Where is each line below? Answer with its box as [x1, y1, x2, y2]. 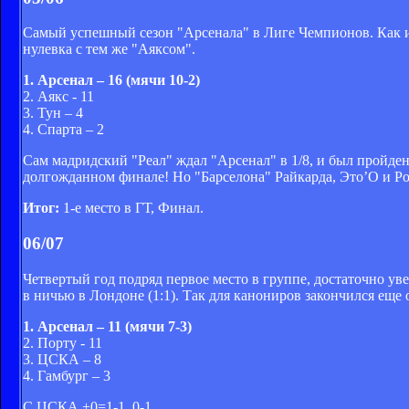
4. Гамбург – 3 [23, 367, 110, 383]
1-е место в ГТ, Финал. [59, 200, 204, 216]
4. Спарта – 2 [23, 121, 104, 138]
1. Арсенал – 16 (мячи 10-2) [23, 72, 200, 89]
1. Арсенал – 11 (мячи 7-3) [23, 318, 192, 334]
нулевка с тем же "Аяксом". [23, 41, 195, 58]
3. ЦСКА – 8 [23, 351, 101, 367]
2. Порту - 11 [23, 334, 102, 351]
